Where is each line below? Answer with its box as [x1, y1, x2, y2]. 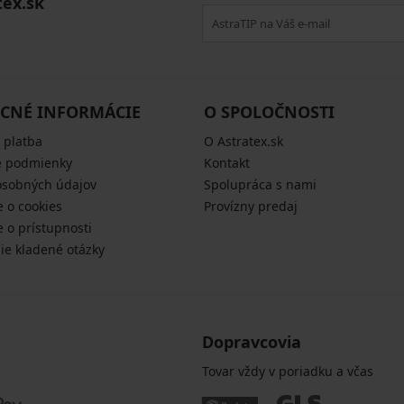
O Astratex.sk [203, 133, 283, 151]
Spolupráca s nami [203, 176, 317, 194]
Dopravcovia [202, 331, 301, 353]
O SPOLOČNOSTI [203, 101, 335, 124]
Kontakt [203, 154, 250, 172]
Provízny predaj [203, 197, 298, 216]
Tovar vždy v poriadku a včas [202, 363, 373, 381]
